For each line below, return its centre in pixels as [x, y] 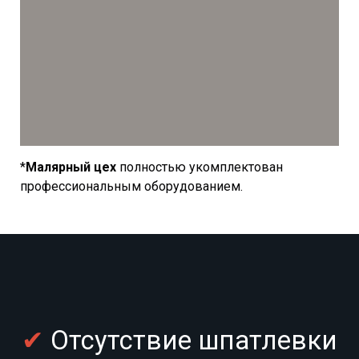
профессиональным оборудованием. [133, 186]
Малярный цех [71, 167]
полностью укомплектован [200, 167]
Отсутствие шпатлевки [191, 340]
